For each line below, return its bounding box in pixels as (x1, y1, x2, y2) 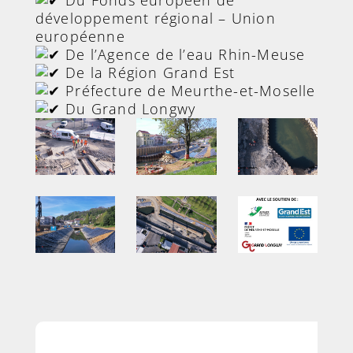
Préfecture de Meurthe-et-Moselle (61, 81, 316, 100)
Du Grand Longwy (61, 99, 196, 118)
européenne (35, 27, 125, 46)
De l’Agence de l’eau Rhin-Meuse (61, 45, 306, 64)
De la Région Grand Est (61, 63, 236, 82)
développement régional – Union (35, 9, 276, 28)
